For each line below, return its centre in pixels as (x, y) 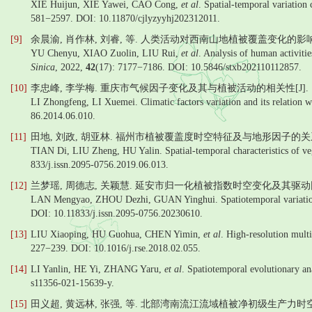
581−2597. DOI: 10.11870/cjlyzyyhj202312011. (125, 18)
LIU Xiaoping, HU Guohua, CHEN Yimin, (117, 234)
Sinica (43, 67)
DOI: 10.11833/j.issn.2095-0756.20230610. (117, 213)
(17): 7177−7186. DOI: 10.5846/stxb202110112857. (198, 67)
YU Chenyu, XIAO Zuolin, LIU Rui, (106, 53)
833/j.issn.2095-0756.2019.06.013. (100, 165)
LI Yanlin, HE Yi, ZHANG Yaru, (97, 269)
